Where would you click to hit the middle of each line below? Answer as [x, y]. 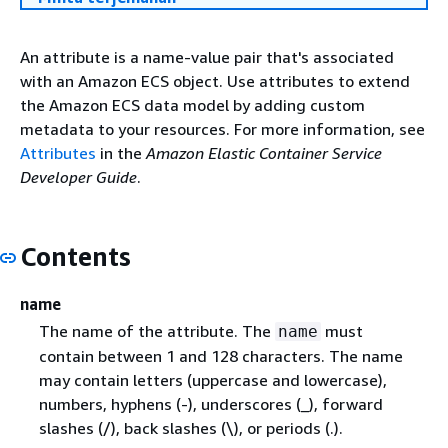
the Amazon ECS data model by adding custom [192, 105]
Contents [75, 256]
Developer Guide [78, 177]
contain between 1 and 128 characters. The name [220, 355]
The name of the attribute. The [156, 330]
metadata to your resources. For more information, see [222, 129]
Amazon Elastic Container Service [264, 153]
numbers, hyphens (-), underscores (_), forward [210, 403]
